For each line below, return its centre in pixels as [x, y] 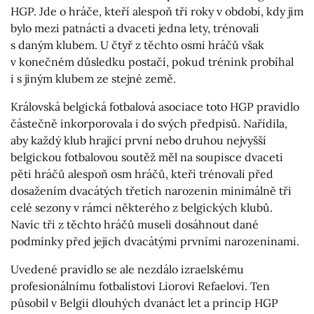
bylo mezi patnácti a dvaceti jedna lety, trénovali [135, 28]
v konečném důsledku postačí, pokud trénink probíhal [152, 61]
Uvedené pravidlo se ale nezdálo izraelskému [127, 269]
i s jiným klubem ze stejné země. [93, 78]
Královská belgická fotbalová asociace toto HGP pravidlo [155, 106]
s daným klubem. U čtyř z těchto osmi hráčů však [137, 45]
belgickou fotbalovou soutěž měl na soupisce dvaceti [147, 157]
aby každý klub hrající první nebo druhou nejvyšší [138, 140]
